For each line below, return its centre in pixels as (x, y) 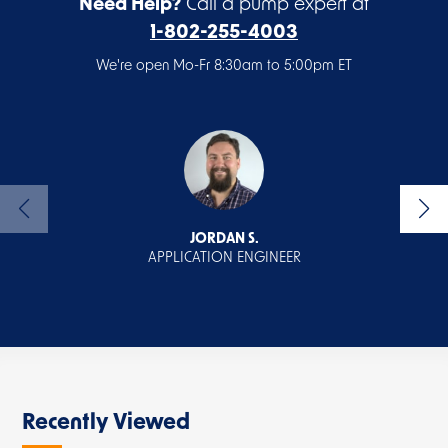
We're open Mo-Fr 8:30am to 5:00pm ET (224, 66)
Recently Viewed (106, 423)
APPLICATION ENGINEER (224, 258)
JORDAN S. (224, 239)
